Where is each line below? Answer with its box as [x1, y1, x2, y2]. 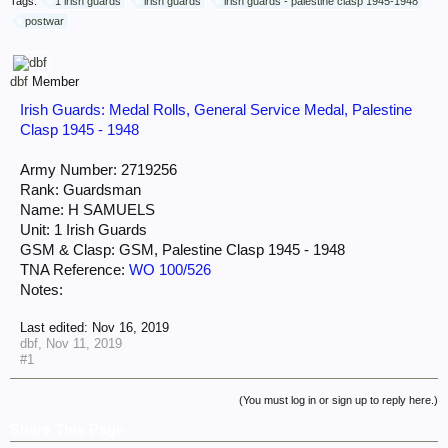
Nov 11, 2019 [46, 336, 122, 351]
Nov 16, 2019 [92, 320, 169, 335]
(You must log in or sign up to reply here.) [239, 394, 438, 406]
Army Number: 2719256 [20, 162, 177, 178]
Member [32, 74, 79, 89]
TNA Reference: [20, 262, 129, 278]
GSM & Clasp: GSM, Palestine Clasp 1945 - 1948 [20, 242, 345, 258]
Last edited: [20, 320, 92, 335]
